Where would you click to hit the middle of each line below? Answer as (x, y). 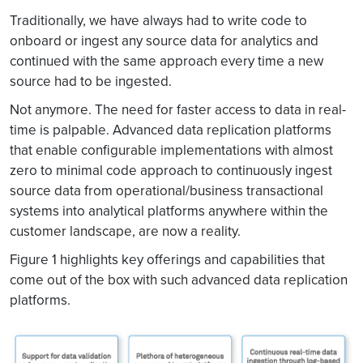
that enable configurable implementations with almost (171, 150)
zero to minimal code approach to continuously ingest (171, 170)
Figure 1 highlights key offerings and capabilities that (167, 259)
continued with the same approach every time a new (167, 61)
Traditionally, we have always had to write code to (158, 20)
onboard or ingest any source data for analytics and (164, 41)
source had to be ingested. (91, 81)
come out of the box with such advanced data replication (179, 280)
